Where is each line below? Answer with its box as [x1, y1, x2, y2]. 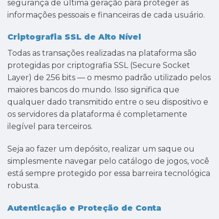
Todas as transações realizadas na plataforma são [7, 48, 197, 58]
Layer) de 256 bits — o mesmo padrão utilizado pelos [7, 73, 211, 83]
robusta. [7, 181, 40, 191]
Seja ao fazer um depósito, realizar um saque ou [7, 144, 195, 154]
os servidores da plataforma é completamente [7, 109, 187, 119]
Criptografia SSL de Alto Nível [7, 32, 141, 42]
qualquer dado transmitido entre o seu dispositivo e [7, 97, 208, 107]
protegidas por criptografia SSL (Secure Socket [7, 61, 190, 70]
